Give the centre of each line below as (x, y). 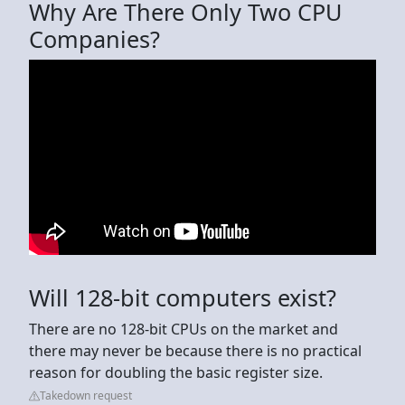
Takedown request (86, 395)
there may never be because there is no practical (195, 350)
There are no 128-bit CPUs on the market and (184, 329)
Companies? (94, 38)
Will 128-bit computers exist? (183, 297)
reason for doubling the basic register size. (176, 372)
